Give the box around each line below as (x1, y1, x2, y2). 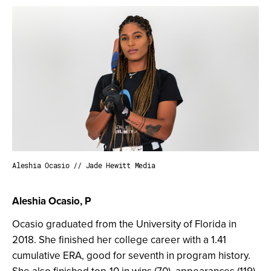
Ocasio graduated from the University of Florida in (12, 217, 237, 232)
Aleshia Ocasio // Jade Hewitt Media (12, 160, 155, 171)
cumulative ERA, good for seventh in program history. (12, 248, 250, 263)
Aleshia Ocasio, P (12, 194, 91, 209)
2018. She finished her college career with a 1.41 (12, 232, 226, 247)
